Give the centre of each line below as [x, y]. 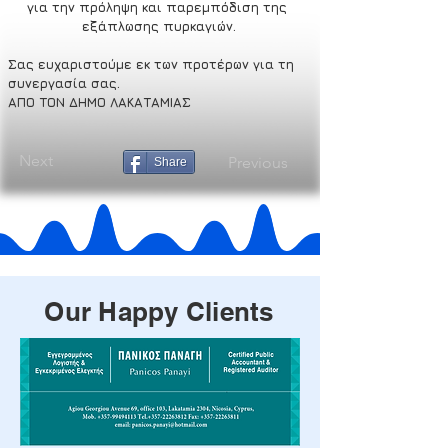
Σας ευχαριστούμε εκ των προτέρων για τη [153, 64]
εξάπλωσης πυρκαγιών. [159, 26]
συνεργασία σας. [64, 83]
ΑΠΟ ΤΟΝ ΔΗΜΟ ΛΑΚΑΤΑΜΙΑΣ [99, 102]
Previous [258, 163]
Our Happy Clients [159, 312]
